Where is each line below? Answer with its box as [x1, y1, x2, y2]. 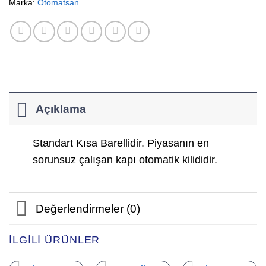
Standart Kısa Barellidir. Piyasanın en [33, 137, 210, 150]
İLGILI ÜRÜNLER [9, 233, 100, 246]
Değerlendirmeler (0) [35, 202, 140, 216]
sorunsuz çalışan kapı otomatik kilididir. [33, 154, 218, 166]
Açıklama [35, 102, 86, 115]
